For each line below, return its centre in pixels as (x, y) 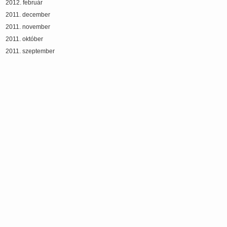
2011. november (28, 27)
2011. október (24, 39)
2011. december (28, 15)
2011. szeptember (30, 51)
